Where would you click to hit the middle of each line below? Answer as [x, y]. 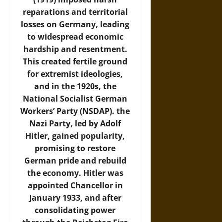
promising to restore [75, 148]
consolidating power [75, 210]
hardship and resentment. [75, 49]
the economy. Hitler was [75, 173]
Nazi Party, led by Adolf [75, 123]
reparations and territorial [75, 12]
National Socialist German [75, 98]
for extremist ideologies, [75, 74]
